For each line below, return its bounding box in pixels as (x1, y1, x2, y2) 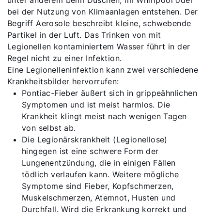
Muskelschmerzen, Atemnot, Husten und (22, 193, 176, 202)
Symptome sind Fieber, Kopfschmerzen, (22, 181, 174, 191)
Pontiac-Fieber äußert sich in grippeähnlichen (22, 88, 197, 98)
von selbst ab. (22, 123, 76, 133)
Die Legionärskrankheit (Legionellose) (22, 135, 168, 144)
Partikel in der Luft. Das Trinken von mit (7, 30, 161, 40)
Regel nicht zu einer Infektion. (7, 53, 122, 63)
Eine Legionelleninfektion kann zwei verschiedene (7, 65, 199, 75)
